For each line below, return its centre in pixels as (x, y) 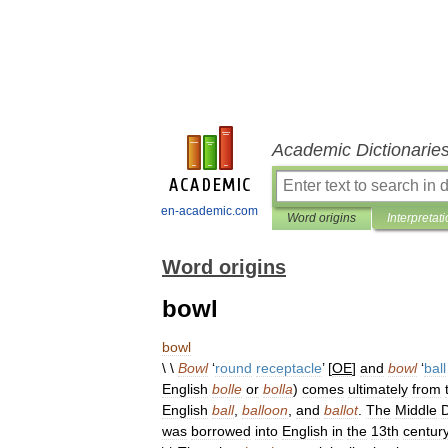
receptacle (289, 368)
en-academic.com (209, 211)
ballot (341, 410)
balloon (265, 410)
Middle (416, 410)
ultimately (378, 389)
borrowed (221, 431)
